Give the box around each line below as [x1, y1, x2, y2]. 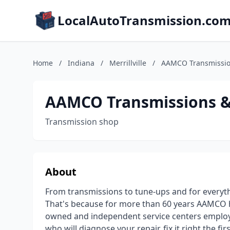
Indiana [68, 58, 94, 68]
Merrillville [109, 58, 146, 68]
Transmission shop [45, 116, 119, 127]
